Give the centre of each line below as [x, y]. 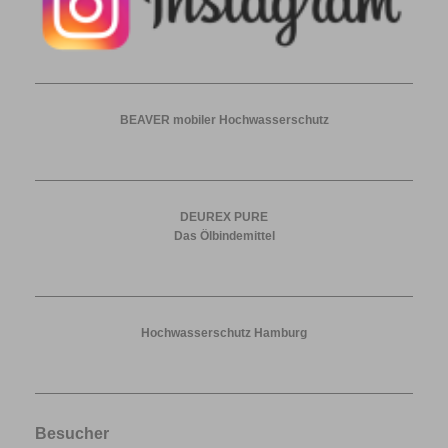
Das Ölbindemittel [224, 235]
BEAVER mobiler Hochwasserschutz [224, 119]
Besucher [72, 432]
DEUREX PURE [224, 216]
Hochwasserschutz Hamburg [224, 332]
